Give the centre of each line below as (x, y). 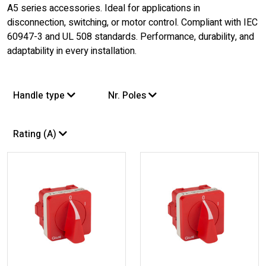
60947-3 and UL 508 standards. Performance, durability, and (131, 37)
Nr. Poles (128, 96)
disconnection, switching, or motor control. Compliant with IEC (132, 23)
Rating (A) (36, 134)
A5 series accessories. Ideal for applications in (104, 8)
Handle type (40, 96)
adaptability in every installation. (72, 51)
